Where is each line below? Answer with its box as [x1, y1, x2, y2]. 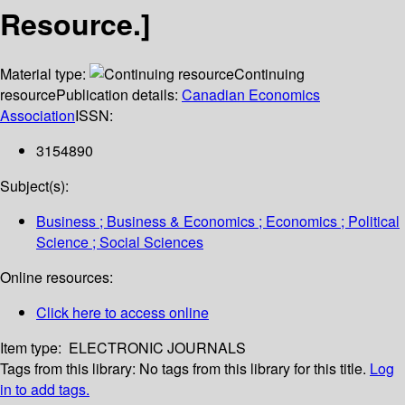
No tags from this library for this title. [139, 358, 366, 380]
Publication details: [56, 84, 182, 106]
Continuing [234, 63, 305, 85]
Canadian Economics [182, 84, 320, 106]
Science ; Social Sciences [36, 231, 203, 253]
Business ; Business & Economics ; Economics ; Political [36, 211, 400, 232]
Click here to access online [36, 302, 209, 324]
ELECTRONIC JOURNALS [69, 337, 246, 359]
